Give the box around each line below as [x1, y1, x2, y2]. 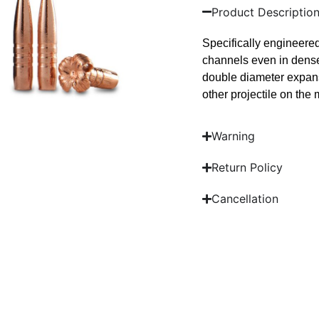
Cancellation [211, 192, 278, 206]
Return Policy [211, 160, 283, 175]
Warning [211, 129, 255, 144]
